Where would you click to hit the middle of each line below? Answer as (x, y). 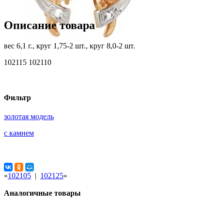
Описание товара (49, 25)
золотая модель (29, 117)
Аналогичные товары (42, 193)
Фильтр (17, 97)
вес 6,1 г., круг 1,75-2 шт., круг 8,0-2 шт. (70, 46)
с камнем (19, 133)
